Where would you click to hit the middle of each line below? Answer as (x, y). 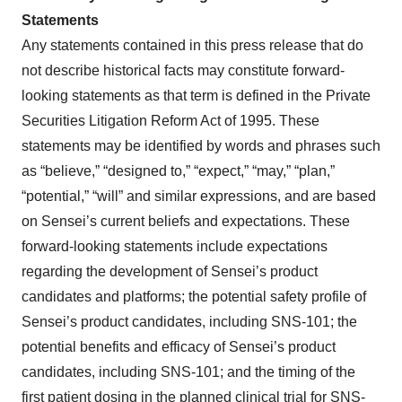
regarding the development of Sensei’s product (170, 271)
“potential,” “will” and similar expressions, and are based (199, 196)
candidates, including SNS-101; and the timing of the (188, 372)
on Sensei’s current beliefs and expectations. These (186, 221)
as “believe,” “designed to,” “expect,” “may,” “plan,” (178, 171)
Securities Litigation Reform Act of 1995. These (170, 121)
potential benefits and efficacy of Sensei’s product (179, 347)
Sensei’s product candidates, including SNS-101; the (189, 322)
